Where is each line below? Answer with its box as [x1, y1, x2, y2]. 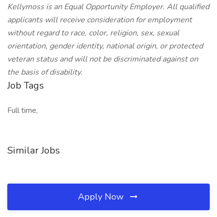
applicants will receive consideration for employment [7, 15, 192, 25]
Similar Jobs [7, 144, 60, 157]
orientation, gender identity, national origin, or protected [7, 41, 203, 51]
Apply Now [78, 191, 126, 202]
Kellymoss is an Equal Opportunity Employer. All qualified [7, 1, 209, 12]
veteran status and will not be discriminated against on [7, 54, 198, 64]
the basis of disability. [7, 67, 82, 77]
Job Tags [7, 79, 44, 92]
